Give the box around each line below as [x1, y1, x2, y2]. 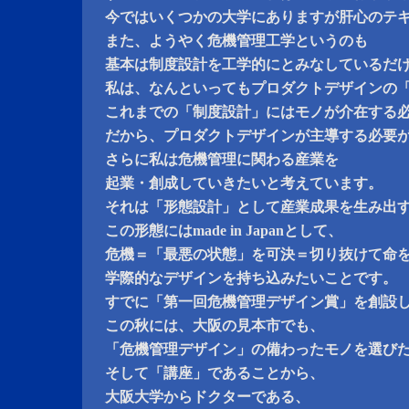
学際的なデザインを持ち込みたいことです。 [105, 270, 397, 286]
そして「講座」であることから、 [105, 365, 324, 381]
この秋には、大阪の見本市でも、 [105, 318, 324, 333]
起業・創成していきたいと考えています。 [105, 175, 383, 191]
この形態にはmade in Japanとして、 [105, 223, 342, 238]
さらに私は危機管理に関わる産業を [105, 152, 339, 167]
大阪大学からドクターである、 [105, 389, 309, 404]
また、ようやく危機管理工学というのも [105, 33, 368, 48]
